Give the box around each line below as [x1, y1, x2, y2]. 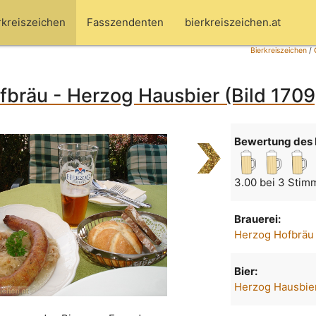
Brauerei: [234, 212, 281, 226]
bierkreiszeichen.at [185, 16, 281, 29]
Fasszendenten [87, 16, 164, 29]
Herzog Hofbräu [234, 228, 315, 242]
